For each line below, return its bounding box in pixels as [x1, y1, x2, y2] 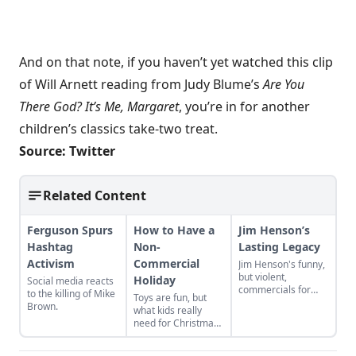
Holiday [133, 273, 176, 288]
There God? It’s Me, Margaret [19, 98, 179, 115]
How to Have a [133, 222, 215, 238]
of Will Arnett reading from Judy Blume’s [19, 75, 263, 93]
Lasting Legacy [238, 239, 320, 254]
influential [238, 334, 282, 347]
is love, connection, [133, 329, 217, 342]
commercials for [238, 283, 311, 296]
